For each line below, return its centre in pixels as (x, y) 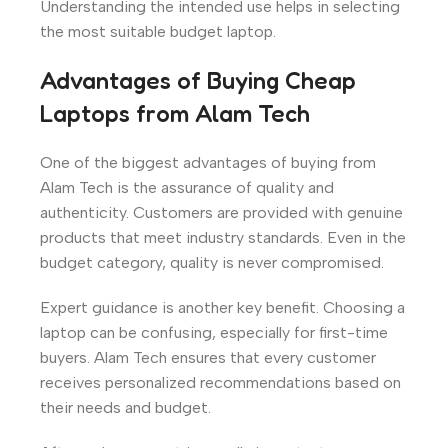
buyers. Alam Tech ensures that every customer (208, 357)
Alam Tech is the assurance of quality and (187, 187)
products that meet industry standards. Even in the (223, 237)
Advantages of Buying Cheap (198, 80)
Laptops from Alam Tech (175, 113)
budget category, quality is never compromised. (212, 262)
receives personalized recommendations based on (220, 382)
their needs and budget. (125, 407)
